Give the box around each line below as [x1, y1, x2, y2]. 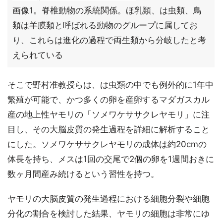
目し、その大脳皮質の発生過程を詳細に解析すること [7, 124, 210, 134]
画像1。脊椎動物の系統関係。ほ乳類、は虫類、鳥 [12, 5, 202, 15]
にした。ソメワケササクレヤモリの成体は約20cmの [7, 139, 207, 149]
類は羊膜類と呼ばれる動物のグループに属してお [12, 20, 198, 30]
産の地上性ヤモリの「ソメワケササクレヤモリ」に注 [7, 110, 210, 119]
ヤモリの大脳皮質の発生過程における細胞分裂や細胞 [7, 194, 210, 204]
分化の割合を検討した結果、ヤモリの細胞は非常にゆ [7, 209, 210, 219]
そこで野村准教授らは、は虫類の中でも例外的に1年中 [7, 80, 214, 90]
